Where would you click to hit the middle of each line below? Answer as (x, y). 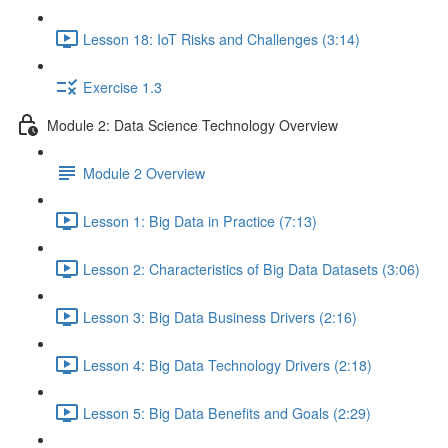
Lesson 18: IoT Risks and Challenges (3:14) (221, 38)
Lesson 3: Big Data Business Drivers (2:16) (220, 316)
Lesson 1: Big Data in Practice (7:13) (200, 220)
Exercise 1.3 (122, 86)
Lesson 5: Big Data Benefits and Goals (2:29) (227, 412)
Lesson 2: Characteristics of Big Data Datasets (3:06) (251, 268)
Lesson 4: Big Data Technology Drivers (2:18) (227, 364)
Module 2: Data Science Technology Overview (192, 124)
